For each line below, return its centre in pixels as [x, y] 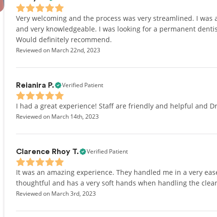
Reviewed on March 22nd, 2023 [58, 50]
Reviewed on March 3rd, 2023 [56, 194]
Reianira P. [35, 85]
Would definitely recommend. [64, 39]
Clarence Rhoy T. [47, 152]
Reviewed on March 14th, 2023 [57, 116]
